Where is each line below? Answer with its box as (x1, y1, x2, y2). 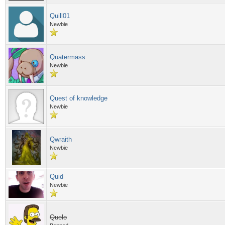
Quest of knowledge (50, 94, 107, 102)
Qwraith (50, 136, 72, 143)
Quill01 (50, 12, 70, 20)
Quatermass (50, 53, 85, 61)
